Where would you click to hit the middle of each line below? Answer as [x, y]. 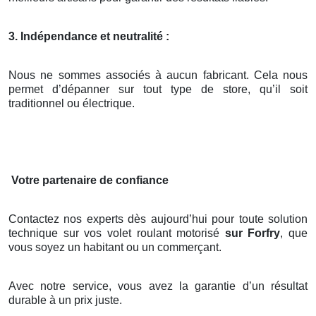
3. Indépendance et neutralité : [89, 37]
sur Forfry [253, 233]
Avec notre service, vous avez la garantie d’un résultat [158, 286]
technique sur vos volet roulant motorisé [117, 233]
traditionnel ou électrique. [72, 104]
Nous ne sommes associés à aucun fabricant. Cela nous [158, 75]
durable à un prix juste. [65, 300]
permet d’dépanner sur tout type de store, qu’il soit [158, 90]
